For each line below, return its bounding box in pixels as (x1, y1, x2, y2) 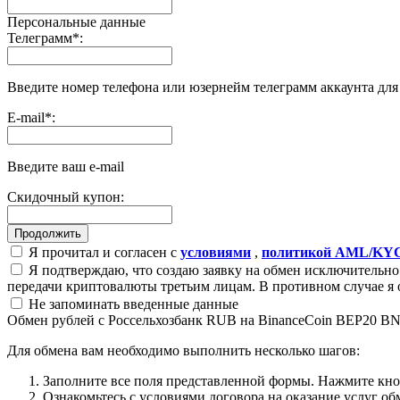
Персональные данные (7, 13, 146, 29)
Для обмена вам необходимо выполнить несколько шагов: (7, 342, 360, 358)
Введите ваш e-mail (7, 158, 124, 174)
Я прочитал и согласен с (25, 244, 180, 260)
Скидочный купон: (7, 188, 124, 204)
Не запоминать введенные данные (25, 296, 238, 312)
